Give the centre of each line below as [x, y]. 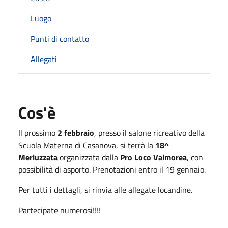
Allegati [44, 59]
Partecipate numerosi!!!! [61, 210]
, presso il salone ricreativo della [149, 133]
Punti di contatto [60, 38]
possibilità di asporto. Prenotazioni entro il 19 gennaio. [112, 169]
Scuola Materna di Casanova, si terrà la [87, 145]
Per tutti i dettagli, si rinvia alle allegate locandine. [105, 190]
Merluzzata [38, 157]
